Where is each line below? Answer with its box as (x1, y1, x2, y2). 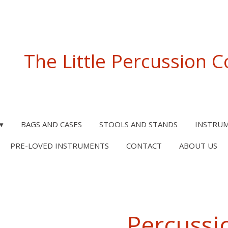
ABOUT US (179, 140, 217, 151)
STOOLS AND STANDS (99, 119, 178, 129)
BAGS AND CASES (21, 119, 82, 129)
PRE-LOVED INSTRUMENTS (10, 140, 109, 151)
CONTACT (126, 140, 162, 151)
